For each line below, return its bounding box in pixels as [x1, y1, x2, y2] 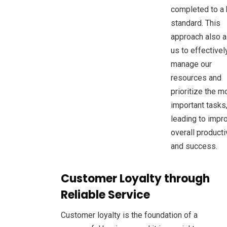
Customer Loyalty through [61, 170, 210, 186]
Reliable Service [61, 186, 150, 203]
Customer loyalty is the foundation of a [61, 210, 198, 220]
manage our [171, 59, 212, 69]
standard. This [171, 18, 220, 28]
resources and [171, 72, 221, 83]
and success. [171, 141, 217, 151]
